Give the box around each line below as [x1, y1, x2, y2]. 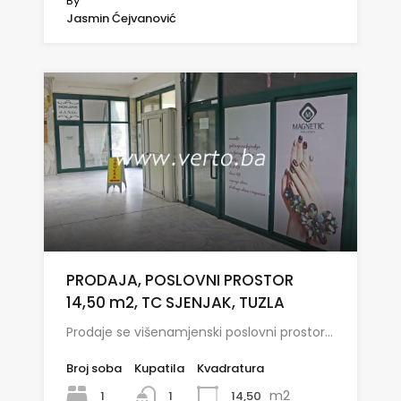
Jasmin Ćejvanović [66, 9, 176, 27]
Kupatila [134, 359, 184, 377]
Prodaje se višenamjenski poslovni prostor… [66, 322, 333, 341]
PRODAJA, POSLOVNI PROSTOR [66, 269, 294, 291]
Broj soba [66, 359, 122, 377]
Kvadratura [197, 359, 264, 377]
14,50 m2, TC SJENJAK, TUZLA [66, 291, 285, 313]
